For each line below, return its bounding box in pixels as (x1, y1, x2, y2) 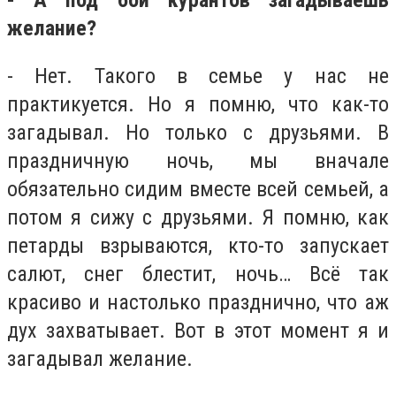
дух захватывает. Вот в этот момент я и (7, 317, 389, 343)
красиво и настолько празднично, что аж (7, 289, 389, 315)
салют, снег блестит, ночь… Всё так (7, 261, 389, 286)
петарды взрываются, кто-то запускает (7, 232, 389, 258)
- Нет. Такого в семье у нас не (7, 63, 389, 88)
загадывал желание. (7, 346, 193, 371)
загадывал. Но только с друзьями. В (7, 119, 389, 145)
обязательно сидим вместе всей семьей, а (7, 176, 389, 202)
